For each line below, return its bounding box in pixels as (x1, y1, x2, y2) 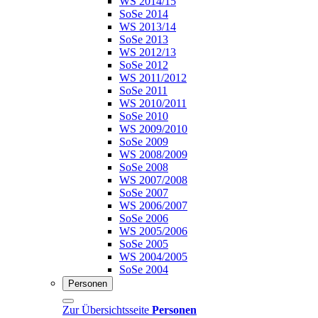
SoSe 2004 (119, 263, 168, 275)
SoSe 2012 (119, 58, 168, 71)
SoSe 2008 (119, 160, 168, 173)
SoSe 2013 (119, 33, 168, 45)
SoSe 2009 (119, 135, 168, 148)
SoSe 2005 (119, 237, 168, 250)
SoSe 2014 (119, 7, 168, 20)
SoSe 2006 (119, 212, 168, 224)
